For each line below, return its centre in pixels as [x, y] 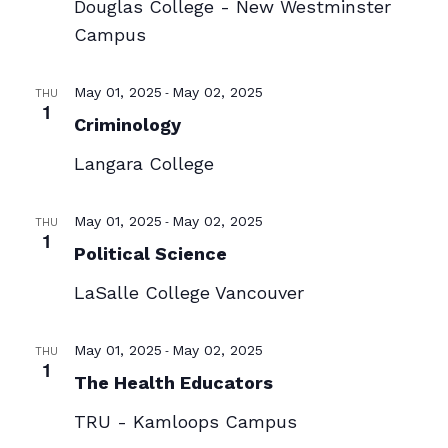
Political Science [150, 253]
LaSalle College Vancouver [188, 292]
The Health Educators [173, 382]
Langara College [143, 163]
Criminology [127, 124]
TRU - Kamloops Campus [185, 421]
